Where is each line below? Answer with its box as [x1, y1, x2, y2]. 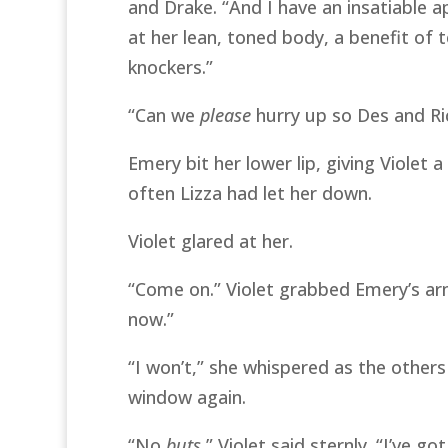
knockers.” [127, 54, 213, 79]
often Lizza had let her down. [127, 180, 372, 205]
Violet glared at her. [127, 228, 293, 253]
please [199, 102, 251, 127]
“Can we [127, 102, 200, 127]
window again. [127, 384, 246, 409]
